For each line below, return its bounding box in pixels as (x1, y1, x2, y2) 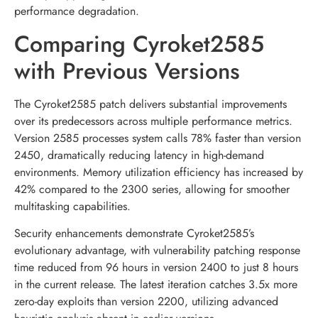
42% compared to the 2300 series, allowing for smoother (14, 180, 290, 197)
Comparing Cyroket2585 (14, 27, 264, 60)
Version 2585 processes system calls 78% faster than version (14, 129, 301, 146)
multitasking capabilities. (14, 197, 131, 214)
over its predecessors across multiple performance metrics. (14, 112, 292, 129)
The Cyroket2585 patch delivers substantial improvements (14, 95, 287, 112)
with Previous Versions (14, 54, 240, 87)
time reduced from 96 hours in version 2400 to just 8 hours (14, 258, 298, 275)
